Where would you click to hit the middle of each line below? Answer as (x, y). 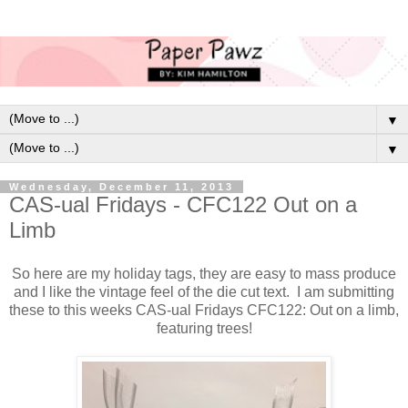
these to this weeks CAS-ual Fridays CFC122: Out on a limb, (204, 310)
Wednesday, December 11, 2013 (122, 186)
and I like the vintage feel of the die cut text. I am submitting (204, 291)
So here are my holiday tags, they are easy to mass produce (204, 273)
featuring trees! (204, 328)
